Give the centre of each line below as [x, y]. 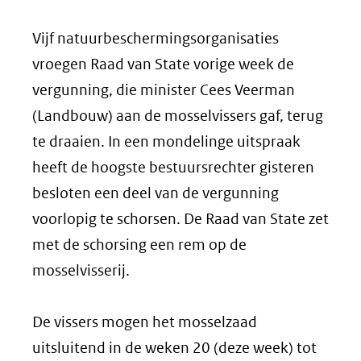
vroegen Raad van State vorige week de [163, 64]
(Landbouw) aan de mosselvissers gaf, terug [178, 116]
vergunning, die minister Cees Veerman [164, 90]
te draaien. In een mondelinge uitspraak [166, 141]
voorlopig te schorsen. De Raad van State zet [180, 219]
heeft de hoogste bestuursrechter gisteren [173, 167]
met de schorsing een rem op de [139, 245]
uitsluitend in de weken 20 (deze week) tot [174, 348]
